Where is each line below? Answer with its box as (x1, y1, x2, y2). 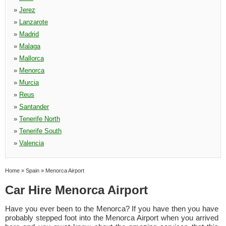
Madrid (19, 30, 39, 38)
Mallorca (19, 54, 44, 62)
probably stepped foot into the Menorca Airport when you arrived (5, 213, 218, 222)
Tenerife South (19, 127, 62, 135)
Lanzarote (19, 18, 48, 26)
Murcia (19, 79, 39, 86)
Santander (19, 103, 49, 110)
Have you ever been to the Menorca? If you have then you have (5, 204, 218, 213)
